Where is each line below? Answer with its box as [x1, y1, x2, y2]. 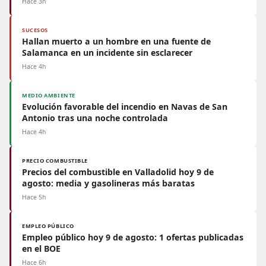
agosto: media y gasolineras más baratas [22, 178, 195, 189]
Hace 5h [22, 193, 46, 201]
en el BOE [22, 243, 61, 254]
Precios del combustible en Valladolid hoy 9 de [22, 166, 214, 178]
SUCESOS [22, 26, 48, 34]
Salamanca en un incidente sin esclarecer [22, 47, 192, 58]
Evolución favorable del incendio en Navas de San [22, 101, 227, 112]
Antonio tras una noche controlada [22, 112, 168, 123]
